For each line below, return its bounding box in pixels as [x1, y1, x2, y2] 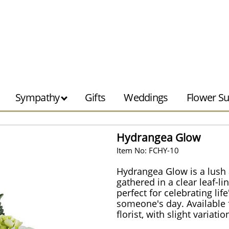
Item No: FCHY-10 [116, 145, 179, 155]
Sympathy [15, 90, 62, 104]
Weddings [124, 90, 168, 104]
